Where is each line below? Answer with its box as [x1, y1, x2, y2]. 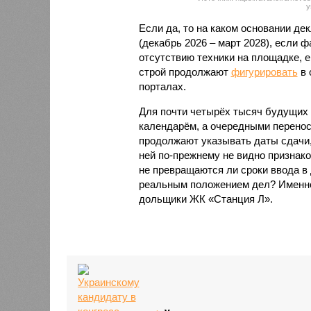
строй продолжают [138, 65, 231, 78]
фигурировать [230, 65, 298, 78]
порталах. [138, 80, 186, 92]
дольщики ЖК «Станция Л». [138, 192, 273, 205]
